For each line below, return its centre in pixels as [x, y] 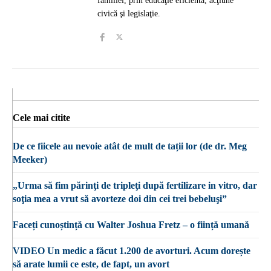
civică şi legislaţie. [129, 13]
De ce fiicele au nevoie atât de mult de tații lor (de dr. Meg [130, 146]
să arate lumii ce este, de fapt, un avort [91, 264]
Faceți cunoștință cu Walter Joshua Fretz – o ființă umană [131, 224]
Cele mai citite [41, 117]
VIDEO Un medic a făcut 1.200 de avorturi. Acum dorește [132, 250]
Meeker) [30, 159]
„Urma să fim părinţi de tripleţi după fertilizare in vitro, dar [135, 185]
